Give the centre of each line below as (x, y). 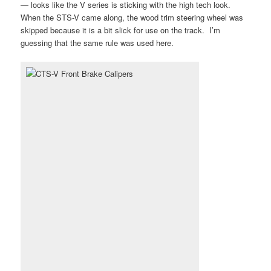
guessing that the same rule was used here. (97, 43)
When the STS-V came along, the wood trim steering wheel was (132, 18)
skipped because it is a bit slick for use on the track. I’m (121, 30)
